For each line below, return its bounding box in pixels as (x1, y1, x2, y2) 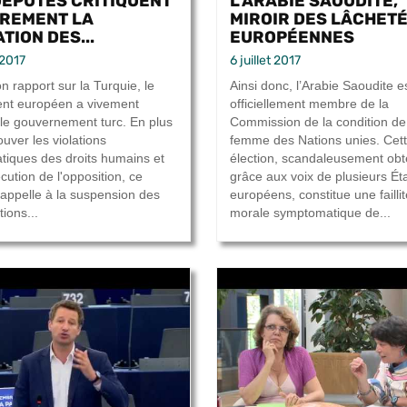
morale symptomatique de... (230, 205, 391, 221)
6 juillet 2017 (230, 53, 301, 69)
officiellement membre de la (230, 96, 389, 112)
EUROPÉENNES (230, 27, 354, 47)
